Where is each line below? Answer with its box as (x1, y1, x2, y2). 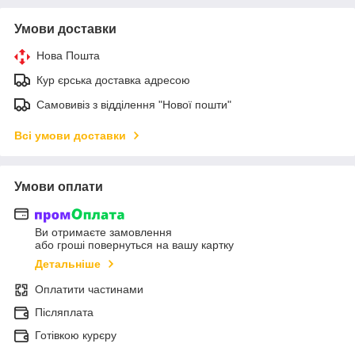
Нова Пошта (36, 48, 100, 62)
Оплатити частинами (35, 283, 143, 296)
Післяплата (35, 306, 94, 319)
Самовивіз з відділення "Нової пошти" (36, 97, 231, 111)
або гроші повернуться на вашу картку (35, 239, 234, 252)
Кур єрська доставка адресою (36, 73, 190, 86)
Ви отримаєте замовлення (35, 226, 172, 239)
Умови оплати (14, 179, 103, 193)
